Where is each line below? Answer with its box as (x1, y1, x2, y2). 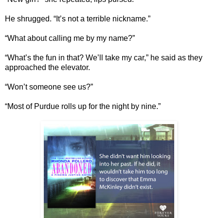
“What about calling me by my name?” (5, 34, 135, 43)
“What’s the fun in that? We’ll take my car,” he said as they (5, 54, 202, 62)
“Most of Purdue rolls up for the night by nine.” (5, 102, 161, 111)
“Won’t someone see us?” (5, 83, 93, 91)
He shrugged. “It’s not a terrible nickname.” (5, 15, 150, 23)
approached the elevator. (5, 63, 90, 72)
